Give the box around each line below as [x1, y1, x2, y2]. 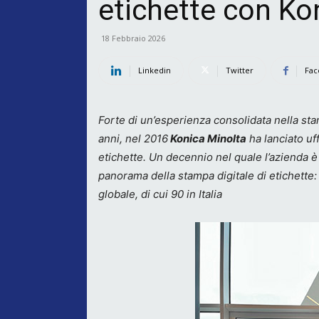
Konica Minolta [168, 132, 246, 145]
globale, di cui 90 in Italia [98, 187, 222, 201]
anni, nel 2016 [98, 132, 168, 145]
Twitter [226, 65, 253, 75]
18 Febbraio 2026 [101, 33, 165, 43]
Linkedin [138, 65, 171, 75]
